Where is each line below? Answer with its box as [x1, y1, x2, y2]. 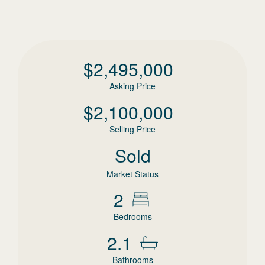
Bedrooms [113, 211, 152, 222]
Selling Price [109, 123, 156, 135]
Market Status [106, 168, 159, 180]
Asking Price [109, 80, 156, 92]
